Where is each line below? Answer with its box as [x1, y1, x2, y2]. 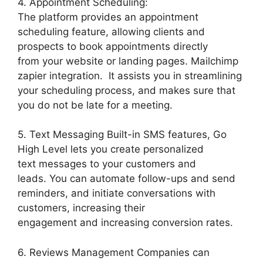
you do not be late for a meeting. [18, 99, 173, 111]
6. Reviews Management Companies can [18, 246, 210, 258]
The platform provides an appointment [18, 11, 198, 23]
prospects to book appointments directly [18, 40, 208, 52]
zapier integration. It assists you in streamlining [18, 69, 242, 82]
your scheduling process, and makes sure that [18, 84, 235, 96]
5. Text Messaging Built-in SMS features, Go [18, 129, 227, 141]
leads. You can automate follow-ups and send [18, 173, 235, 185]
